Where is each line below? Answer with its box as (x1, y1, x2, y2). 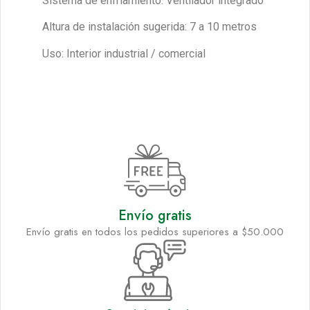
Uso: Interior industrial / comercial (42, 46, 206, 60)
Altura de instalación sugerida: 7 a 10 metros (42, 20, 257, 34)
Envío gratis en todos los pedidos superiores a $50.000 (26, 224, 284, 240)
